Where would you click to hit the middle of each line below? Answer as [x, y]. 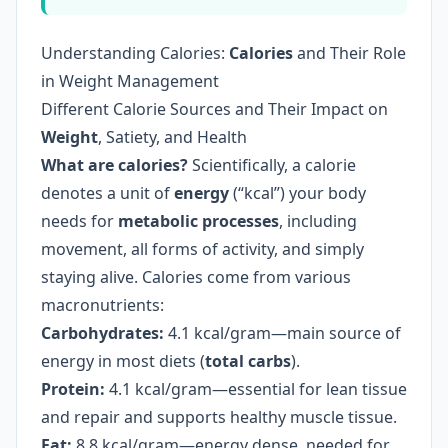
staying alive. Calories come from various [196, 277]
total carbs [248, 361]
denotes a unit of [107, 193]
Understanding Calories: [135, 53]
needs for [79, 221]
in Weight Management [130, 81]
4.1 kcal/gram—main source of [282, 333]
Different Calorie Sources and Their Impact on [214, 109]
